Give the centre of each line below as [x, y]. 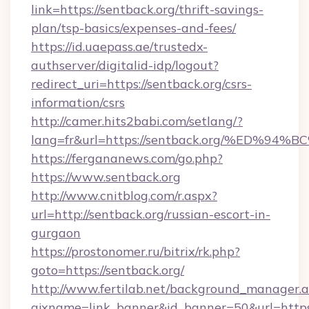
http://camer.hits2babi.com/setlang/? [137, 121]
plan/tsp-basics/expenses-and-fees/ [133, 28]
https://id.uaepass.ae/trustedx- [119, 47]
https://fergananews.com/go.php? [127, 158]
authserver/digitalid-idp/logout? [125, 65]
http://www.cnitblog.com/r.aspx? [124, 196]
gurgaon [56, 233]
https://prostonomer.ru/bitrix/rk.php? [136, 251]
